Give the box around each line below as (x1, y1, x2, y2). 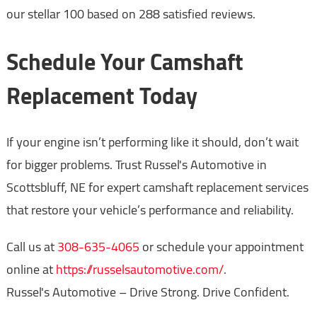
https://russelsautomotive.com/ (55, 258, 224, 282)
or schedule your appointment (139, 235, 304, 259)
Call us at (6, 235, 57, 259)
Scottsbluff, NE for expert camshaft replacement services (6, 175, 309, 200)
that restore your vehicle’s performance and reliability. (6, 198, 294, 222)
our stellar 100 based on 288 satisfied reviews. (6, 2, 255, 26)
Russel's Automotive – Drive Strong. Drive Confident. (6, 280, 289, 304)
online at (6, 258, 56, 282)
